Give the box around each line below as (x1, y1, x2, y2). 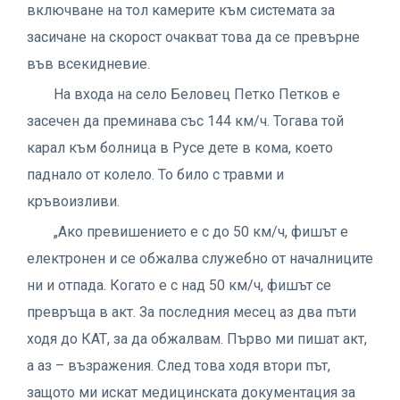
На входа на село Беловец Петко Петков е (54, 85, 340, 103)
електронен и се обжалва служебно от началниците (27, 249, 373, 267)
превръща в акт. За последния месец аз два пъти (27, 303, 356, 321)
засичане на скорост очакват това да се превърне (27, 28, 360, 46)
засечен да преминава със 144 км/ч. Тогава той (27, 112, 344, 129)
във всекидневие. (27, 54, 150, 72)
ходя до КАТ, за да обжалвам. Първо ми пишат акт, (27, 329, 367, 347)
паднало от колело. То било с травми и (27, 165, 284, 183)
